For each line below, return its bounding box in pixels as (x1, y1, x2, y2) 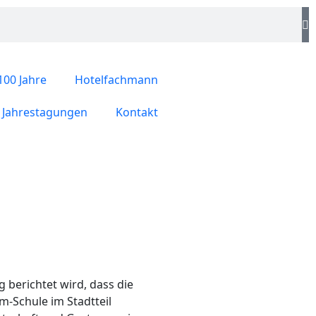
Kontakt (116, 104, 158, 120)
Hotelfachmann (75, 72, 158, 87)
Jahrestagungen (2, 104, 87, 120)
